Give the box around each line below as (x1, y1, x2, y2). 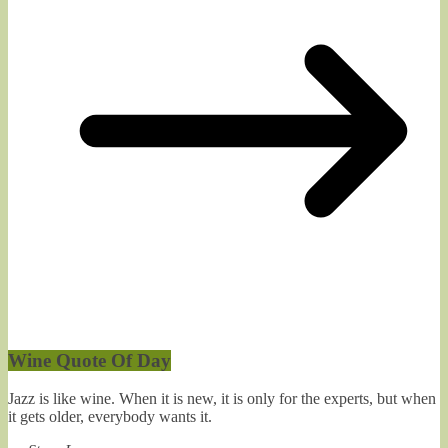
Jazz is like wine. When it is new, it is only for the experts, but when (8, 390, 436, 408)
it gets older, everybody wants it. (8, 408, 212, 426)
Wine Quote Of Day (8, 349, 171, 371)
